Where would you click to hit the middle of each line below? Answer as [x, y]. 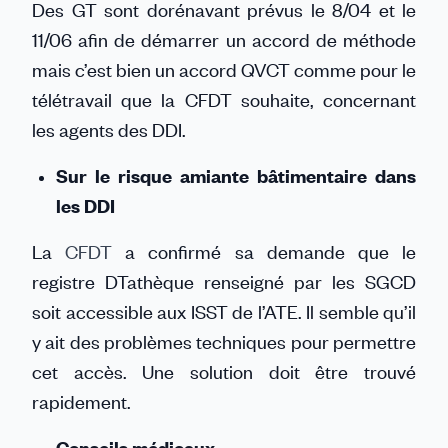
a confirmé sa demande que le [271, 251]
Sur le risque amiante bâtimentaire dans [236, 175]
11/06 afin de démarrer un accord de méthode [224, 39]
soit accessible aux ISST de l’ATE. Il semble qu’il [224, 311]
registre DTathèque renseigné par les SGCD [224, 281]
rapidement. [83, 401]
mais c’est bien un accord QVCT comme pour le [224, 69]
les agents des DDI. [111, 129]
